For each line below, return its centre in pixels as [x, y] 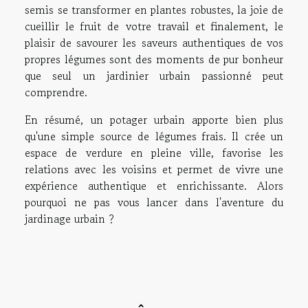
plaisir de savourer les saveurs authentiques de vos [154, 42]
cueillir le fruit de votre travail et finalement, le [154, 26]
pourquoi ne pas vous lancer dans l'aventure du [154, 202]
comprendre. [56, 92]
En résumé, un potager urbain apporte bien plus [154, 119]
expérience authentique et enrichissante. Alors [154, 185]
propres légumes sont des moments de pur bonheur [154, 59]
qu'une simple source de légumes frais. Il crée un [154, 136]
